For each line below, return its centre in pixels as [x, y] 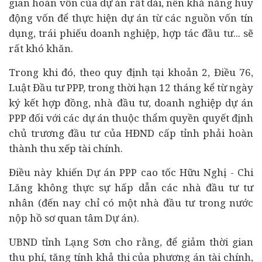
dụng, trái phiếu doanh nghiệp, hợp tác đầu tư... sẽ [131, 33]
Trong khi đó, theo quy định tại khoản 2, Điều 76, [131, 72]
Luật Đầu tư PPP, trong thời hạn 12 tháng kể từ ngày [131, 87]
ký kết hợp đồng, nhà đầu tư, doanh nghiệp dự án [131, 103]
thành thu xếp [44, 148]
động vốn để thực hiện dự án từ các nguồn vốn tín [131, 18]
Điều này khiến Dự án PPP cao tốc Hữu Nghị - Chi [131, 172]
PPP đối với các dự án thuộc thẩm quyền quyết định [131, 118]
